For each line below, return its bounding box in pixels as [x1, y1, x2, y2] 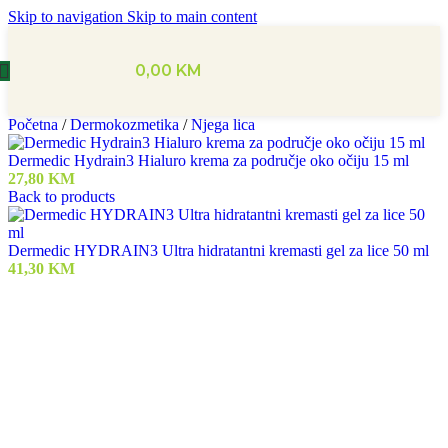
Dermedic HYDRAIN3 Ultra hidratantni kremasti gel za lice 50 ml [8, 242, 429, 259]
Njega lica [191, 116, 255, 133]
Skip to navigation [8, 8, 127, 25]
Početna [8, 116, 62, 133]
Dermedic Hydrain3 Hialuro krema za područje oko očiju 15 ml [8, 152, 409, 169]
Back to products [8, 188, 115, 205]
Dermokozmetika [70, 116, 183, 133]
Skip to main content [127, 8, 257, 25]
